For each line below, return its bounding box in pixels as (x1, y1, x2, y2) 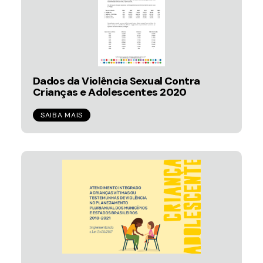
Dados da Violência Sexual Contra (33, 74, 200, 88)
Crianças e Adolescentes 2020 (33, 85, 187, 99)
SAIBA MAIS (41, 110, 83, 120)
